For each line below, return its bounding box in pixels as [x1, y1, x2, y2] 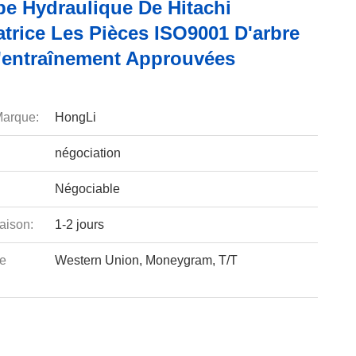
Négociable [54, 182, 120, 195]
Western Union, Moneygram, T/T [54, 253, 238, 267]
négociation [54, 146, 121, 160]
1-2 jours [54, 218, 104, 231]
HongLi [54, 110, 96, 124]
